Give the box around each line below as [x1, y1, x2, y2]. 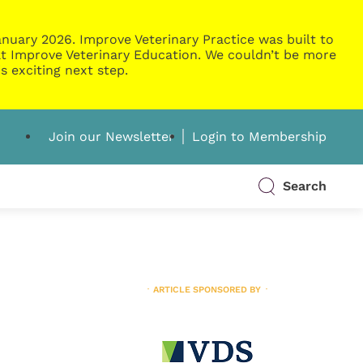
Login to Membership [191, 129, 327, 145]
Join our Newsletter [48, 129, 174, 145]
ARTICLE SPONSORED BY [153, 284, 262, 295]
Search [282, 178, 327, 194]
